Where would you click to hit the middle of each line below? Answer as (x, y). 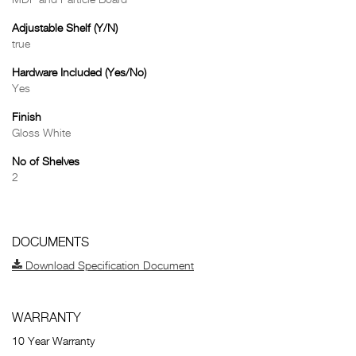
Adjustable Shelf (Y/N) (65, 29)
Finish (27, 118)
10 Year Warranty (53, 342)
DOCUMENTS (50, 243)
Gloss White (41, 133)
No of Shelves (46, 162)
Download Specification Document (108, 266)
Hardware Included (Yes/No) (79, 73)
